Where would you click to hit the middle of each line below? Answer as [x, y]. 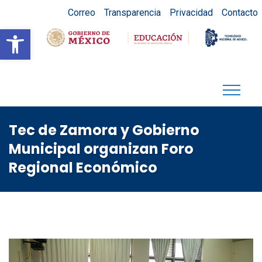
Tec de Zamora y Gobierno [104, 130]
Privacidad [191, 12]
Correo [81, 12]
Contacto [239, 12]
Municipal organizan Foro [101, 149]
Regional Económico [83, 168]
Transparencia [132, 12]
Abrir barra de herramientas [116, 35]
